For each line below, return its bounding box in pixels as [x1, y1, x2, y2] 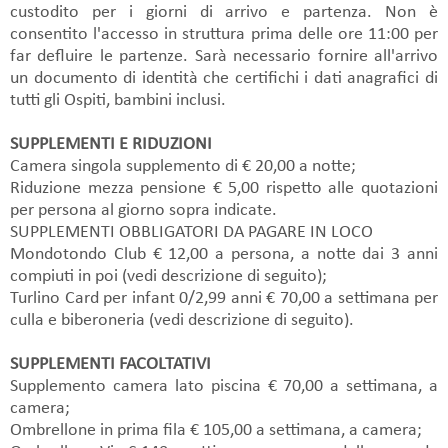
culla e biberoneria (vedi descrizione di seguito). [10, 310, 354, 330]
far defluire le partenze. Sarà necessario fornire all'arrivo [10, 46, 438, 66]
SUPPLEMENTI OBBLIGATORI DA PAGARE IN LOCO [10, 222, 373, 242]
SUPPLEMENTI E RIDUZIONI [10, 134, 212, 154]
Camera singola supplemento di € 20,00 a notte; [10, 156, 356, 176]
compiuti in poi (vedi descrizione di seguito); [10, 266, 327, 286]
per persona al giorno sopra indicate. [10, 200, 277, 220]
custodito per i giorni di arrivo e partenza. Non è [10, 2, 438, 22]
